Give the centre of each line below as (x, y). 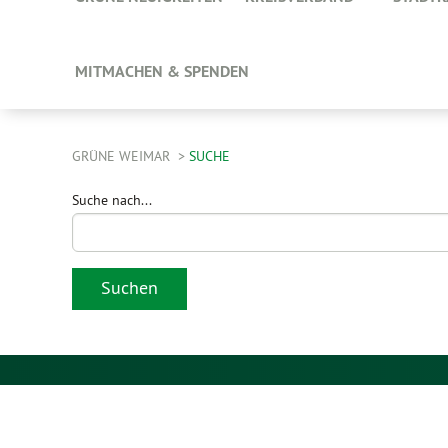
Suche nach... (112, 200)
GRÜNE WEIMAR (123, 156)
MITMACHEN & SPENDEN (162, 71)
